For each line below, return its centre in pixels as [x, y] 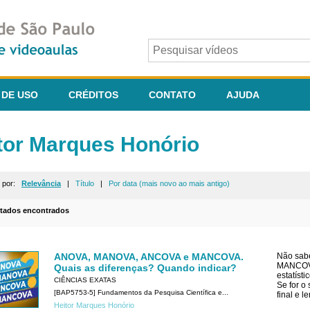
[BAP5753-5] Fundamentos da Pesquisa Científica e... [141, 293]
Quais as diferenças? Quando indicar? [145, 268]
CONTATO [172, 95]
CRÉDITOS [93, 95]
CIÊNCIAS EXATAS [85, 280]
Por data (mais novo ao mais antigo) [169, 184]
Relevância [41, 184]
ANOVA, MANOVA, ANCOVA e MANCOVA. [149, 257]
